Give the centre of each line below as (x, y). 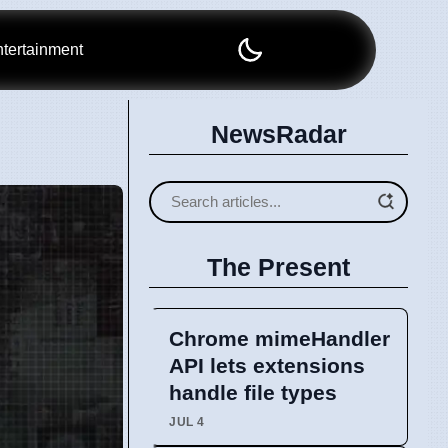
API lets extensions (267, 365)
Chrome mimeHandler (279, 338)
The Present (278, 266)
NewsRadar (278, 134)
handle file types (253, 392)
